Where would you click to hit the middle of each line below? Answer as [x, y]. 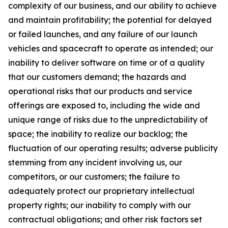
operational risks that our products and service [100, 91]
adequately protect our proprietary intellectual [101, 191]
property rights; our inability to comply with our [99, 205]
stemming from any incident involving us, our [95, 163]
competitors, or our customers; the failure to [94, 177]
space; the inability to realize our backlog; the [98, 134]
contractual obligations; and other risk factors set [105, 220]
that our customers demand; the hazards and [97, 77]
